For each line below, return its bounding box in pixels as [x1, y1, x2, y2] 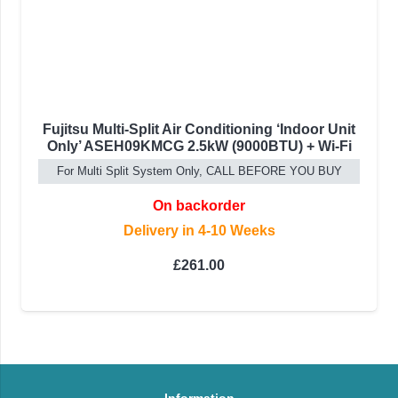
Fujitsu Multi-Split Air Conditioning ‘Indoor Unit [43, 122, 355, 138]
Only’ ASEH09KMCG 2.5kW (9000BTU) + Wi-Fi [46, 139, 352, 155]
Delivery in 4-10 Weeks [123, 223, 275, 239]
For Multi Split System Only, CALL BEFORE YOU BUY [56, 163, 342, 178]
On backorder [153, 198, 245, 214]
